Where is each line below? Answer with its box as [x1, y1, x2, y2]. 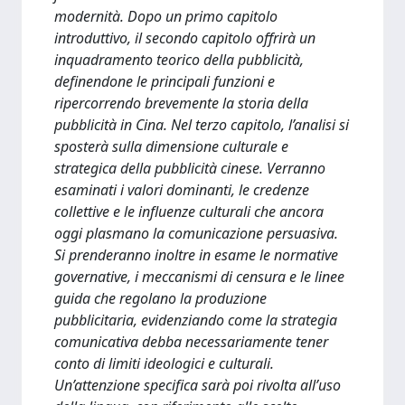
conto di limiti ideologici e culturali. [54, 353, 274, 373]
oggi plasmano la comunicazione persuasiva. [54, 223, 338, 243]
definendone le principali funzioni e [54, 71, 275, 91]
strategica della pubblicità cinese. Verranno [54, 158, 325, 178]
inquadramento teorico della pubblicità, [54, 50, 304, 70]
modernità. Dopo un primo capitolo [54, 6, 278, 26]
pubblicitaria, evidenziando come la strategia [54, 310, 337, 330]
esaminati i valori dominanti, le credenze [54, 180, 309, 200]
